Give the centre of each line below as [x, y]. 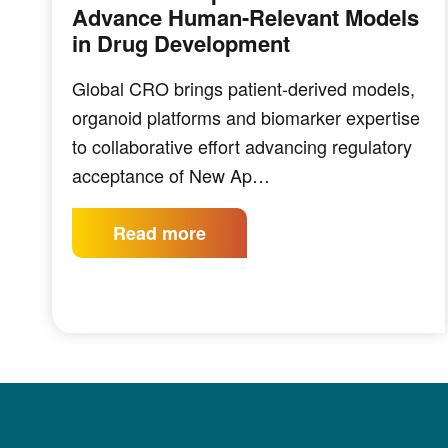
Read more [159, 233]
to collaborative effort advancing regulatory [242, 146]
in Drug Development [181, 43]
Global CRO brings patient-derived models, [243, 88]
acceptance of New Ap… [171, 175]
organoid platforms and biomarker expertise [246, 117]
